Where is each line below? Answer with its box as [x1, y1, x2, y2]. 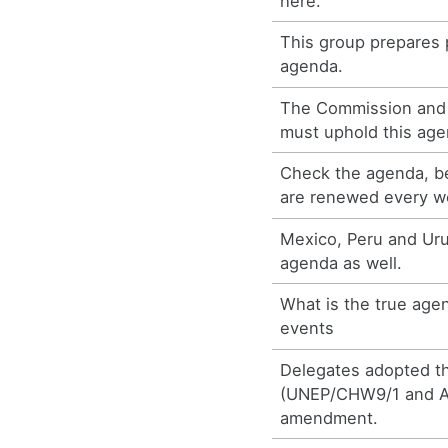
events [280, 318, 335, 339]
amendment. [280, 407, 379, 428]
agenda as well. [280, 252, 403, 273]
